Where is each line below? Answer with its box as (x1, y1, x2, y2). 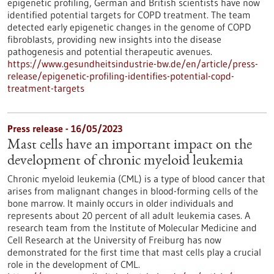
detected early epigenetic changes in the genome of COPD (7, 21, 251, 33)
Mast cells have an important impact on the (7, 138, 252, 153)
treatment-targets (7, 82, 84, 94)
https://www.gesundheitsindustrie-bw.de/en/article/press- (7, 57, 258, 70)
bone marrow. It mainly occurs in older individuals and (7, 197, 234, 209)
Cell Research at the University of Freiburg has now (7, 234, 221, 246)
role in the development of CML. (7, 258, 140, 270)
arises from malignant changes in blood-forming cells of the (7, 185, 258, 197)
